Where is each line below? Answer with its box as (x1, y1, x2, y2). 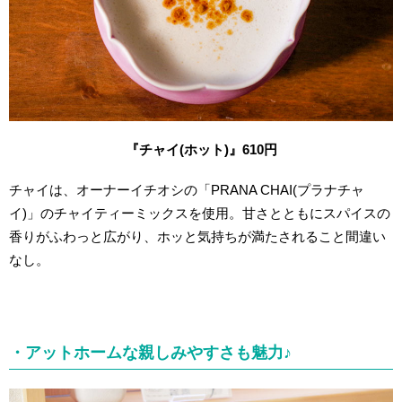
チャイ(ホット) (138, 141, 229, 157)
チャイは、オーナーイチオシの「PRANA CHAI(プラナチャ (9, 181, 365, 197)
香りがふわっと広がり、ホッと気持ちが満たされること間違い (9, 228, 387, 244)
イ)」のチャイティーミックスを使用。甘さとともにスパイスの (9, 205, 391, 221)
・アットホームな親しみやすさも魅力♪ (9, 344, 293, 363)
